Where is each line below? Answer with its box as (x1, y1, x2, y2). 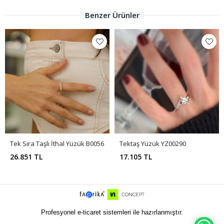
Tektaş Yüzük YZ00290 (119, 139, 186, 148)
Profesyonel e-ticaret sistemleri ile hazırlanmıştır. (41, 208, 183, 216)
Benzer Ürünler (84, 10, 139, 20)
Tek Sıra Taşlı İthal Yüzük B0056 (10, 139, 104, 148)
